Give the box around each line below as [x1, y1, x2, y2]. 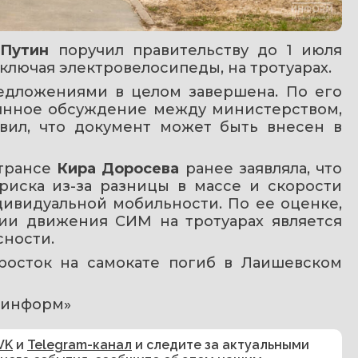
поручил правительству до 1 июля [49, 41, 343, 59]
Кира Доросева [57, 159, 180, 177]
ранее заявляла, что [179, 159, 343, 177]
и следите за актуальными [132, 336, 309, 352]
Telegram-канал [27, 336, 132, 352]
